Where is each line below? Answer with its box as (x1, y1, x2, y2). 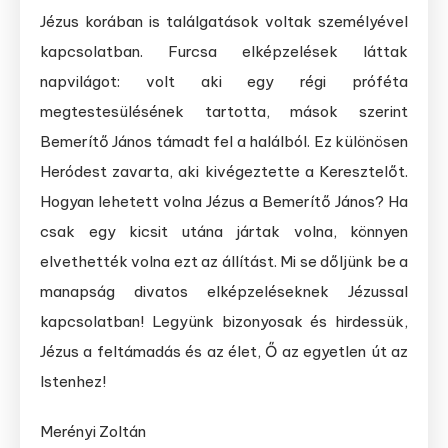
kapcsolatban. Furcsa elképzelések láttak (40, 42, 408, 62)
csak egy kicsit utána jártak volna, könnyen (40, 222, 408, 242)
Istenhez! (40, 372, 106, 392)
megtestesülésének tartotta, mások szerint (40, 102, 408, 122)
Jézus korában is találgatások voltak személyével (40, 12, 408, 32)
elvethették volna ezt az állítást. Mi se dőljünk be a (40, 252, 408, 272)
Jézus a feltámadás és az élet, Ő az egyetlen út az (40, 342, 408, 362)
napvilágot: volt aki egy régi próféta (40, 72, 408, 92)
